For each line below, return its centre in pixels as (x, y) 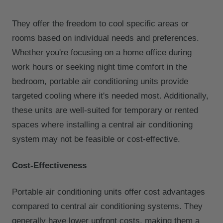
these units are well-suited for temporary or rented (105, 111)
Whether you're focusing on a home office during (102, 53)
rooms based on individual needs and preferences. (106, 38)
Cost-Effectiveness (49, 166)
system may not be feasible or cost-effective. (96, 139)
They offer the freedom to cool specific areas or (100, 24)
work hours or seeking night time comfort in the (100, 67)
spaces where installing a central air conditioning (102, 125)
